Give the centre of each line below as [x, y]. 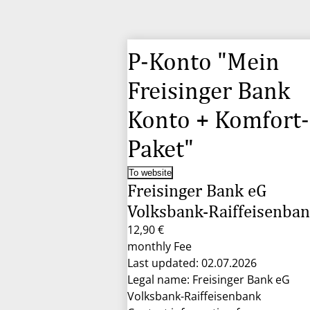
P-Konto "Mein [203, 61]
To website [150, 173]
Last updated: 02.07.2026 [192, 263]
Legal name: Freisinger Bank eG [209, 280]
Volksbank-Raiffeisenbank [194, 296]
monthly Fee [159, 246]
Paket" [161, 148]
